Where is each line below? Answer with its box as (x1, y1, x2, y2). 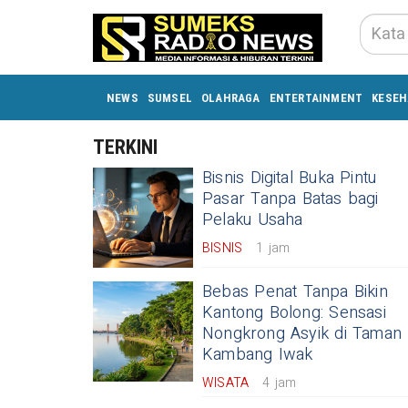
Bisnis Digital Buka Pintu (202, 166, 377, 190)
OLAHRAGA (201, 90, 260, 105)
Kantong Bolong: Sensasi (202, 301, 386, 325)
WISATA (202, 373, 250, 393)
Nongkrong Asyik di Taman (202, 321, 403, 346)
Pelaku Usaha (202, 208, 303, 232)
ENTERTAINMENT (269, 90, 363, 105)
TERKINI (93, 136, 158, 158)
